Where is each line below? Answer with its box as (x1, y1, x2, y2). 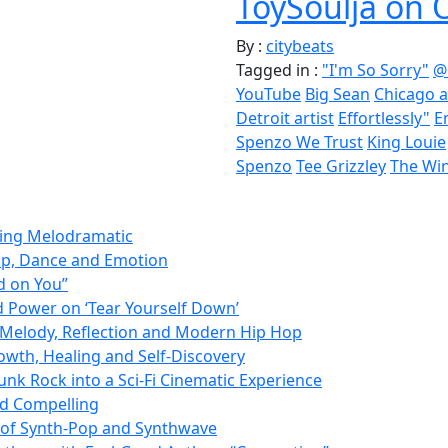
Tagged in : (236, 58, 318, 81)
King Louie (367, 130, 446, 153)
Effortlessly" (338, 106, 430, 129)
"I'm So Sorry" (322, 58, 429, 81)
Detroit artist (236, 106, 334, 129)
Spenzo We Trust (236, 130, 363, 153)
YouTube (236, 82, 301, 105)
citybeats (266, 34, 334, 57)
